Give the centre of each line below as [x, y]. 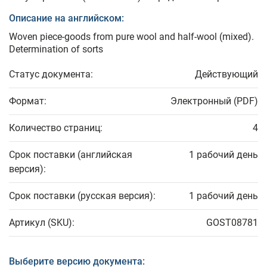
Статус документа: [51, 74]
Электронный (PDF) [214, 101]
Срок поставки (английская [71, 155]
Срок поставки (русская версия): [82, 196]
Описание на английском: [66, 18]
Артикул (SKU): [42, 223]
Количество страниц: [56, 128]
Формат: [28, 101]
